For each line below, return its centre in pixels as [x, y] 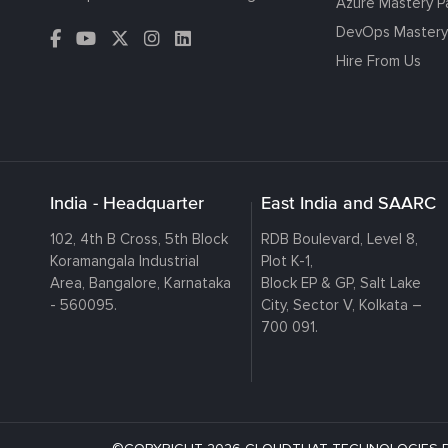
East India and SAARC [349, 202]
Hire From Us [379, 60]
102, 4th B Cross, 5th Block [139, 238]
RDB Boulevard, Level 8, [340, 238]
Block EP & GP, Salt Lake [341, 282]
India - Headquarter [127, 202]
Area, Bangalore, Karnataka [140, 282]
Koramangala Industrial [124, 260]
